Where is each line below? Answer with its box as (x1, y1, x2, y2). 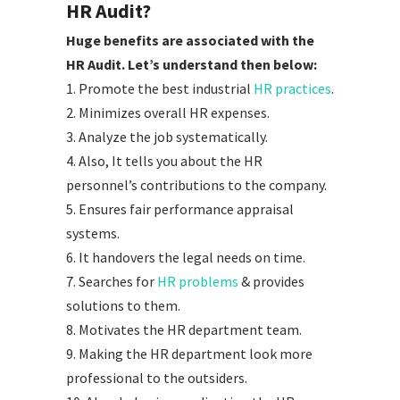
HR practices (254, 79, 331, 98)
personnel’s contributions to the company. (66, 176, 327, 195)
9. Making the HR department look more (66, 345, 312, 363)
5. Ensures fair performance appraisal (66, 200, 294, 219)
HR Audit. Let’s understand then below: (66, 55, 317, 74)
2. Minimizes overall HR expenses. (66, 104, 270, 122)
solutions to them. (66, 296, 180, 315)
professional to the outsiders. (66, 369, 247, 387)
